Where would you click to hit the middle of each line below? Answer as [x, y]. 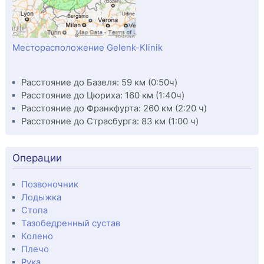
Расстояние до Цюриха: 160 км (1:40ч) [103, 95]
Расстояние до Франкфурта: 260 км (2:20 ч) [114, 108]
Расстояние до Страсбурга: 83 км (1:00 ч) [110, 121]
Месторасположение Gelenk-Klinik [87, 47]
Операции [37, 158]
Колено [37, 236]
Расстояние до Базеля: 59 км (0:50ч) [99, 82]
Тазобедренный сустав [70, 223]
